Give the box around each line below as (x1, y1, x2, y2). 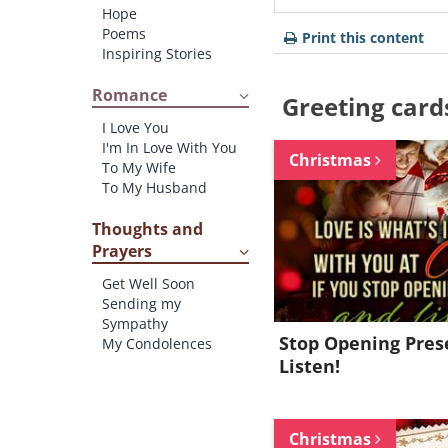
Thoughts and (92, 218, 203, 240)
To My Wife (102, 158, 176, 177)
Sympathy (102, 314, 168, 333)
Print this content (302, 28, 425, 47)
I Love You (102, 118, 169, 137)
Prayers (92, 240, 152, 262)
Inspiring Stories (102, 44, 212, 63)
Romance (92, 84, 167, 106)
